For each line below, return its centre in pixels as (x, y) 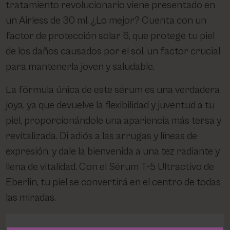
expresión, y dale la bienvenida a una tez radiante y (113, 151)
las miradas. (31, 198)
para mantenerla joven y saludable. (80, 67)
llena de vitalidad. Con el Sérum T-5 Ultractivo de (110, 167)
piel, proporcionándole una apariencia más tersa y (114, 121)
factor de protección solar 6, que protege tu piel (110, 36)
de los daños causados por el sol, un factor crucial (113, 51)
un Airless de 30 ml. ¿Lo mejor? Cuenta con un (106, 21)
